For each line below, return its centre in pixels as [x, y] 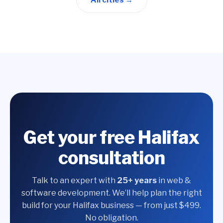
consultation [111, 158]
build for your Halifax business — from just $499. [111, 205]
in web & [174, 180]
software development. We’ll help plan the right [111, 193]
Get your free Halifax [111, 137]
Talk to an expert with [74, 180]
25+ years [137, 180]
